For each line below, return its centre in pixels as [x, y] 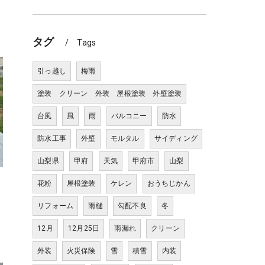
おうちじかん [169, 183]
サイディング [176, 138]
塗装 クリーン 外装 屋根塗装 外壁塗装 [110, 93]
